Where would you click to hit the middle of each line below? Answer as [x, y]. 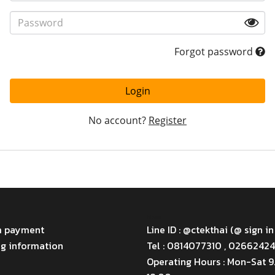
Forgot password [215, 52]
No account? [117, 120]
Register [168, 120]
